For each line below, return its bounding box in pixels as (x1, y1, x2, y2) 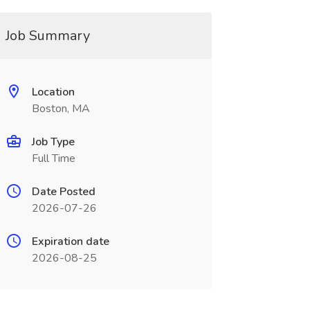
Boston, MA (31, 101, 90, 116)
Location (31, 84, 75, 100)
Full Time (31, 151, 75, 166)
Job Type (31, 134, 75, 149)
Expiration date (31, 234, 109, 249)
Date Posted (31, 184, 95, 199)
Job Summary (5, 26, 90, 45)
